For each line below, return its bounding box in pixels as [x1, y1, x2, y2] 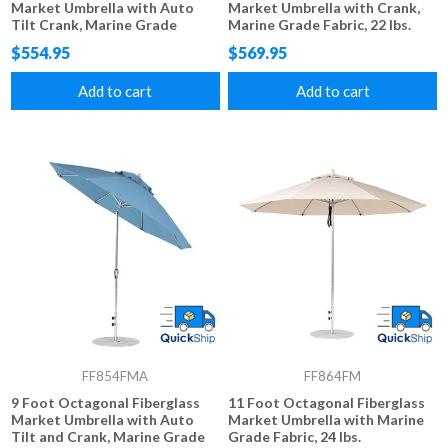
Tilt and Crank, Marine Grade [11, 428, 206, 446]
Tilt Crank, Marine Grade [11, 15, 178, 33]
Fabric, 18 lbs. [11, 32, 100, 50]
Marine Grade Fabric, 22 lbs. [228, 15, 412, 33]
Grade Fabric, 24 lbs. [228, 428, 362, 446]
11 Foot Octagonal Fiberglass [228, 394, 426, 412]
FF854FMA [82, 368, 149, 385]
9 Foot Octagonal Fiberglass [11, 394, 201, 412]
